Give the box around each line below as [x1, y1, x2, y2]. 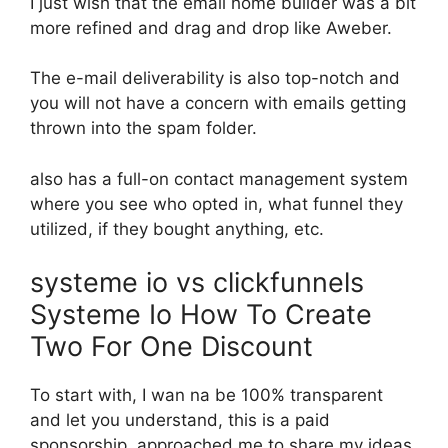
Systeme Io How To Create [30, 298, 372, 331]
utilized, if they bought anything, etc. [30, 218, 324, 239]
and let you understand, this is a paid [30, 410, 330, 430]
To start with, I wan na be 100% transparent [30, 385, 383, 405]
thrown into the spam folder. [30, 118, 257, 138]
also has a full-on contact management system [30, 168, 408, 189]
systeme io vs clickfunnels [30, 266, 372, 299]
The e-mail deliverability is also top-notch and [30, 68, 400, 88]
